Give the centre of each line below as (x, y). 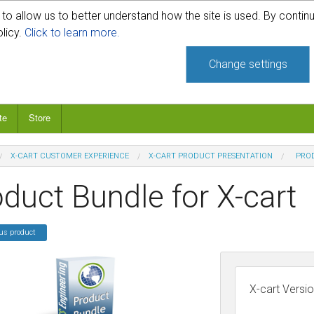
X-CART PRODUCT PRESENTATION (210, 156)
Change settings (248, 64)
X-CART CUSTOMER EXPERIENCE (69, 156)
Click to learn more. (73, 33)
